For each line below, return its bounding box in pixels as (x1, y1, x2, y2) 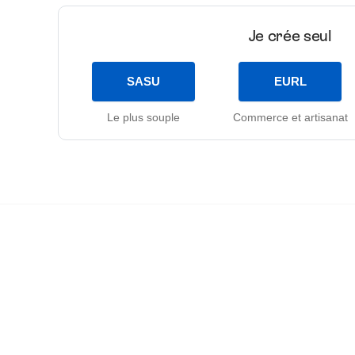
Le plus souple (107, 109, 181, 124)
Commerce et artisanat (232, 109, 348, 124)
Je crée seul (248, 26, 332, 44)
